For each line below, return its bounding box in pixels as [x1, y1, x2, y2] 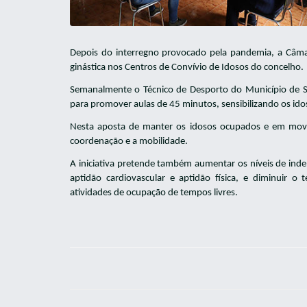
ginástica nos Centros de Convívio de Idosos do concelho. [70, 62, 304, 73]
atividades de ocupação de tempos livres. [70, 188, 238, 198]
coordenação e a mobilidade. [70, 136, 188, 147]
